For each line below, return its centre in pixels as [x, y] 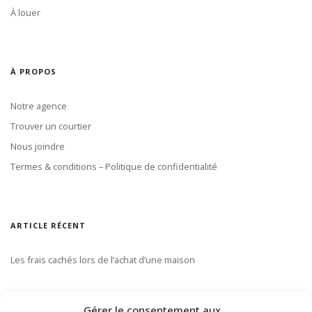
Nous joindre [38, 147]
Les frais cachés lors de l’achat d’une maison [103, 259]
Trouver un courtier [51, 126]
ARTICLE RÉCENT [48, 226]
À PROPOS [33, 72]
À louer [25, 13]
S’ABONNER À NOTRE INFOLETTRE [87, 302]
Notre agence [39, 106]
